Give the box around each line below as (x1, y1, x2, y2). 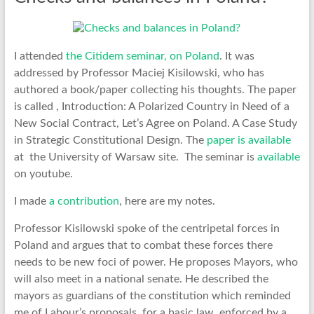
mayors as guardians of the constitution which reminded (13, 289, 291, 301)
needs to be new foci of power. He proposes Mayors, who (13, 256, 298, 268)
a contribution (48, 195, 119, 207)
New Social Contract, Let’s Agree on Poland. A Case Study (13, 117, 297, 129)
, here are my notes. (118, 195, 215, 207)
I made (13, 195, 49, 207)
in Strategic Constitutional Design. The (13, 134, 207, 146)
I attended (13, 50, 66, 62)
